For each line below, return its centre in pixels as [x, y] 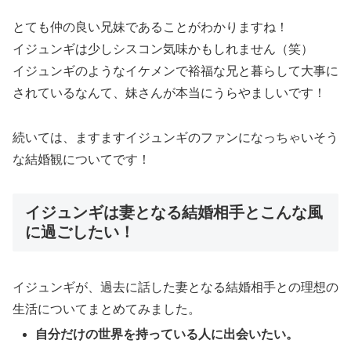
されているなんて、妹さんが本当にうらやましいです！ [169, 93]
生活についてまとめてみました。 [107, 309]
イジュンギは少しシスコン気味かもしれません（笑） [163, 49]
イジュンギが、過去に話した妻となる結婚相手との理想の [175, 288]
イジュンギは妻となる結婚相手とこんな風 [174, 213]
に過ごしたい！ [80, 232]
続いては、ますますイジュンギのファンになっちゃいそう [175, 138]
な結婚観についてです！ [81, 160]
